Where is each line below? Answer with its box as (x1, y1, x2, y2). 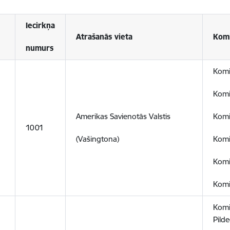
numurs (26, 43, 54, 53)
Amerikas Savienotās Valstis (76, 111, 171, 121)
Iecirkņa (26, 21, 55, 30)
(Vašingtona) (76, 134, 120, 144)
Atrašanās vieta (76, 32, 133, 42)
